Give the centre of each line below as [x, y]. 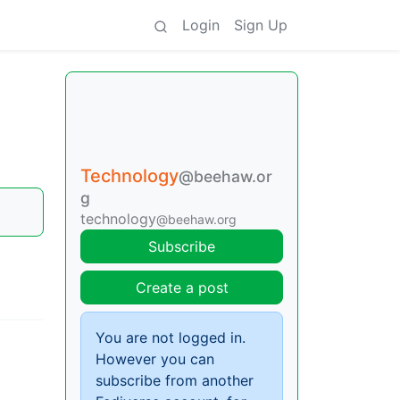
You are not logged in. [171, 337]
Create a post [182, 287]
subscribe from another [175, 380]
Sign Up [261, 25]
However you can [155, 359]
